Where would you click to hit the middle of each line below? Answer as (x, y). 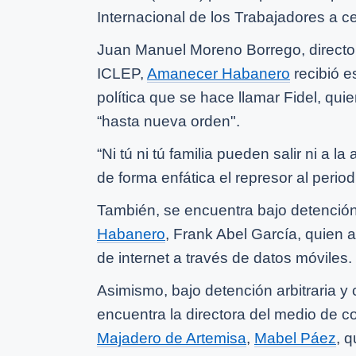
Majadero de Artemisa (172, 338)
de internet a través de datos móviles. (224, 257)
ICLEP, (122, 73)
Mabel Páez (295, 338)
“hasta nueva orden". (168, 121)
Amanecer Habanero (219, 73)
